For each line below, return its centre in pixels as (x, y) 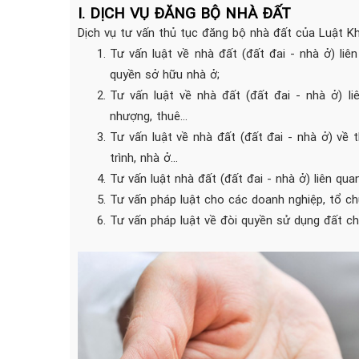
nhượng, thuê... (149, 116)
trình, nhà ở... (144, 157)
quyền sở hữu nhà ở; (165, 74)
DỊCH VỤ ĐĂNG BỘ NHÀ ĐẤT (190, 13)
